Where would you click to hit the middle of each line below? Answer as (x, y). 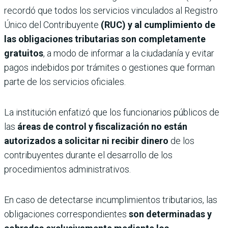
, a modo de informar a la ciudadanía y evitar (129, 53)
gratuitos (24, 53)
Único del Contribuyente (51, 25)
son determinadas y (170, 214)
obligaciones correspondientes (66, 214)
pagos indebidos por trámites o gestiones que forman (109, 68)
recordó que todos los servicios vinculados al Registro (111, 11)
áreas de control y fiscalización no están (102, 127)
